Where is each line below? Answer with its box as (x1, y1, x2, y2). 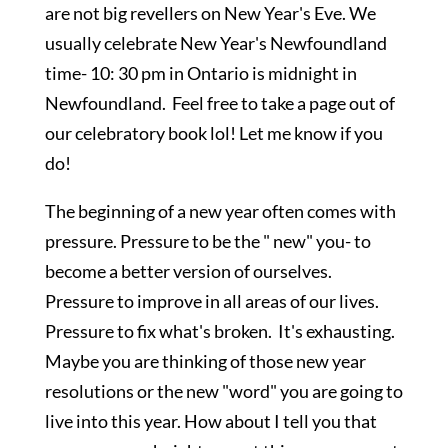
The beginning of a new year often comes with (44, 200, 396, 222)
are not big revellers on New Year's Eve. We (44, 2, 376, 24)
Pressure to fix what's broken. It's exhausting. (44, 320, 398, 342)
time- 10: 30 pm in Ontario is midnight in (44, 62, 357, 84)
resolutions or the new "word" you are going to (44, 380, 403, 402)
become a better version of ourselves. (44, 260, 335, 282)
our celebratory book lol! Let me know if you (44, 122, 383, 144)
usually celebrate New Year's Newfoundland (44, 32, 387, 54)
